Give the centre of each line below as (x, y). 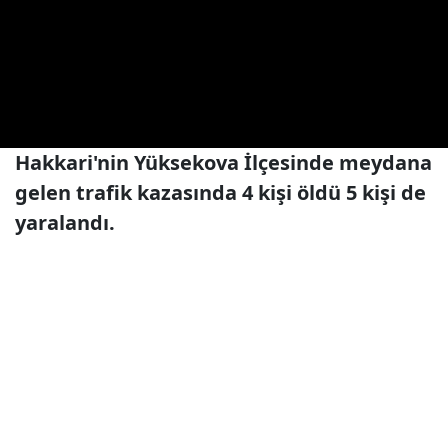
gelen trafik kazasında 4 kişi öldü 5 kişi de (220, 192)
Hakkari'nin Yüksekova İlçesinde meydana (223, 162)
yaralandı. (65, 222)
